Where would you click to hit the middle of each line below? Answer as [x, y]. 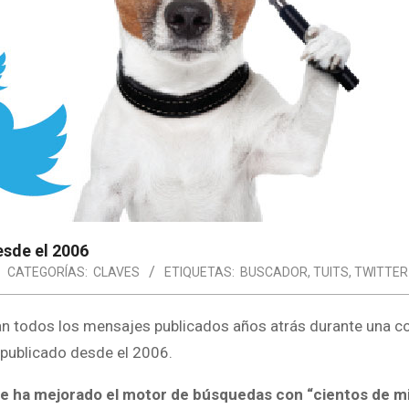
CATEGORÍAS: [47, 272]
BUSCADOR [274, 272]
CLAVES [116, 272]
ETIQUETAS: [199, 272]
